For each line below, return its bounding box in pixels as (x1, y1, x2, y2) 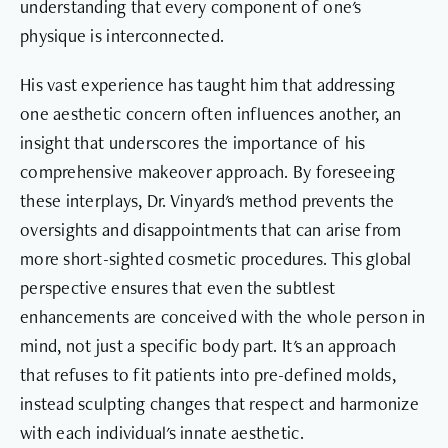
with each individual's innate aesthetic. (20, 420, 304, 444)
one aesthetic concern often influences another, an (20, 101, 402, 125)
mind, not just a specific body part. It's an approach (20, 333, 397, 357)
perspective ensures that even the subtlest (20, 275, 336, 299)
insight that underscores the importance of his (20, 130, 366, 154)
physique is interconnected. (20, 23, 225, 47)
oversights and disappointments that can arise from (20, 217, 402, 241)
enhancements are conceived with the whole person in (20, 304, 426, 328)
